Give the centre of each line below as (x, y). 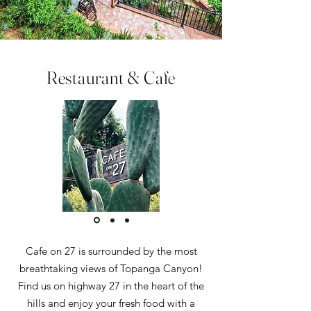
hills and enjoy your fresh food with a (111, 303)
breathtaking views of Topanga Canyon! (111, 268)
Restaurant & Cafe (111, 78)
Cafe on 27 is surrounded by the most (111, 251)
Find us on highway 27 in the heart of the (111, 286)
